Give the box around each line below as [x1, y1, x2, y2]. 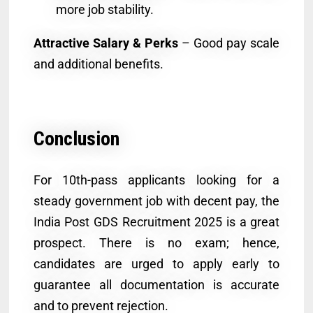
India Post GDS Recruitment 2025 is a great [33, 214, 280, 229]
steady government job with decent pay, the [33, 193, 280, 208]
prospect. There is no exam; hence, [33, 235, 280, 250]
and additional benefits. [33, 56, 163, 71]
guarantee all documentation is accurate [33, 277, 280, 292]
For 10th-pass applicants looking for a [33, 172, 280, 187]
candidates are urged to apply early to [33, 256, 280, 271]
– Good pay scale [177, 35, 280, 50]
